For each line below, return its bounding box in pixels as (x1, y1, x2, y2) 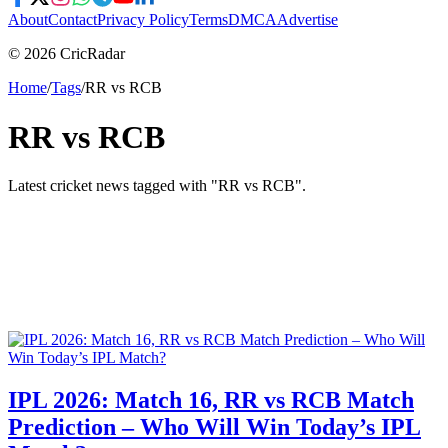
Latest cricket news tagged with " (8, 177, 218, 195)
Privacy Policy (97, 11, 189, 29)
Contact (48, 11, 97, 29)
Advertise (277, 11, 338, 29)
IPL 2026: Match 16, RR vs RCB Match (8, 387, 414, 414)
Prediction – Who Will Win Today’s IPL (8, 414, 421, 441)
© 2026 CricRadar (8, 45, 125, 63)
